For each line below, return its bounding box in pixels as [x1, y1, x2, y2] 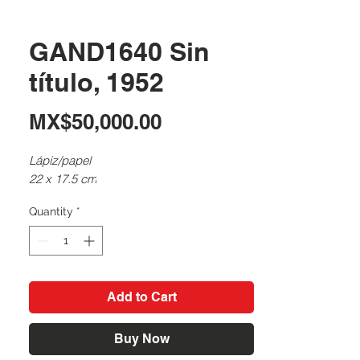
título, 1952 [29, 67, 164, 97]
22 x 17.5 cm [29, 171, 96, 186]
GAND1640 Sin [29, 36, 210, 67]
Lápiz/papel [29, 153, 91, 168]
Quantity [29, 205, 73, 218]
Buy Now [113, 331, 170, 346]
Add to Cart [106, 289, 177, 305]
